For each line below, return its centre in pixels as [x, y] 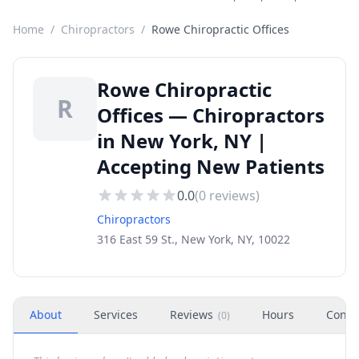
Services [116, 315]
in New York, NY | [182, 141]
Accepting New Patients [211, 166]
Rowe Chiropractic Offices [220, 29]
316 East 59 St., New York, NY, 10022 [194, 239]
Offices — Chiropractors [211, 115]
